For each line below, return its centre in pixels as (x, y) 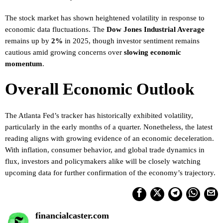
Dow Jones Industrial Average (156, 29)
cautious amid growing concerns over (64, 52)
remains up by (28, 41)
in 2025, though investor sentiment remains (131, 41)
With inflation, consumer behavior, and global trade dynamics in (105, 150)
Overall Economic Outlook (100, 89)
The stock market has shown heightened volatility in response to (105, 18)
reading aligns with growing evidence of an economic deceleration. (110, 138)
